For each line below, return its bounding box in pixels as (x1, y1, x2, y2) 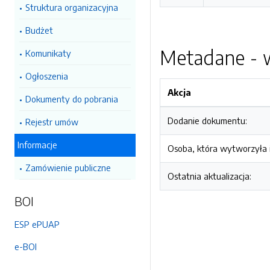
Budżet (25, 25, 53, 36)
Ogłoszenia (25, 71, 68, 81)
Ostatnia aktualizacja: (168, 171, 251, 181)
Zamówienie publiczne (25, 162, 111, 173)
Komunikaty (25, 48, 71, 58)
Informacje (17, 139, 57, 150)
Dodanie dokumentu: (168, 115, 247, 126)
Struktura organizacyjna (25, 2, 118, 13)
